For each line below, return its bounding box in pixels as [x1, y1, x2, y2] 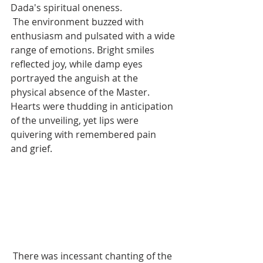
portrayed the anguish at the [11, 71, 140, 85]
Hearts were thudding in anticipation [11, 99, 176, 113]
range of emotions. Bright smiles [11, 43, 157, 56]
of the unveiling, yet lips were [11, 113, 141, 127]
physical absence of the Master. [11, 85, 152, 99]
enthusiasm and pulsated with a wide [11, 29, 177, 42]
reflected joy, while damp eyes [11, 57, 145, 70]
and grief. [11, 141, 52, 155]
